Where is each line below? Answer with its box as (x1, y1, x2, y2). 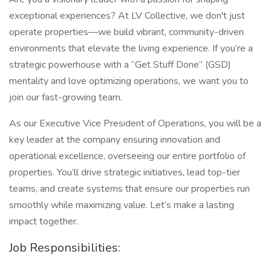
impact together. (9, 215, 78, 228)
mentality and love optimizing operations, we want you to (9, 74, 249, 88)
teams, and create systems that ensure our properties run (9, 182, 250, 195)
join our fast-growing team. (9, 91, 122, 104)
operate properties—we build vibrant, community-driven (9, 25, 244, 39)
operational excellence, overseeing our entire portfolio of (9, 149, 246, 163)
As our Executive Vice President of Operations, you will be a (9, 117, 261, 130)
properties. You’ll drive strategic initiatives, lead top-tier (9, 166, 240, 179)
